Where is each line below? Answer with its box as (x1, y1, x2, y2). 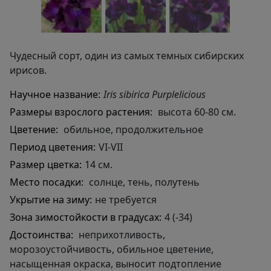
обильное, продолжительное (61, 123, 203, 137)
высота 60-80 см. (155, 105, 236, 119)
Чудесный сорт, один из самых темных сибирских (10, 49, 244, 63)
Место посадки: (10, 175, 83, 189)
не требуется (95, 193, 157, 207)
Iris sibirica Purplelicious (103, 88, 206, 102)
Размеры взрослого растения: (10, 105, 152, 119)
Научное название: (10, 88, 100, 102)
